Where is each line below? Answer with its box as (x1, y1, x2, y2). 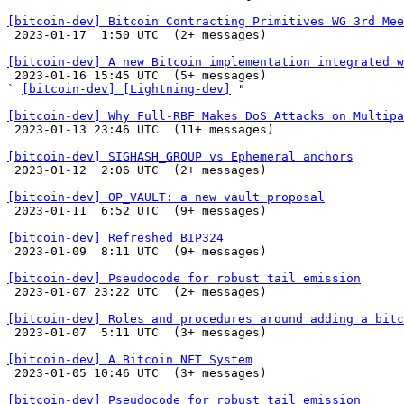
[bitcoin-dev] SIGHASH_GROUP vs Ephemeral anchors (7, 150, 353, 163)
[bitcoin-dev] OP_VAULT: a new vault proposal (7, 190, 325, 204)
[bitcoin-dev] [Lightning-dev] (22, 82, 231, 96)
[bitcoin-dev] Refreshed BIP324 (7, 231, 224, 244)
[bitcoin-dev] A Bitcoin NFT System (7, 353, 252, 366)
